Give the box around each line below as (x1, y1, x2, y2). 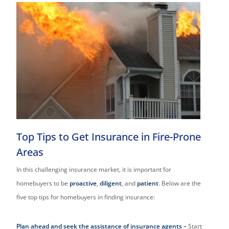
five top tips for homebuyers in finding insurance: (16, 193, 155, 202)
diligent (100, 179, 122, 188)
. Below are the (158, 179, 201, 188)
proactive (70, 179, 97, 188)
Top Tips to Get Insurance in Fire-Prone (16, 130, 201, 144)
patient (137, 179, 159, 188)
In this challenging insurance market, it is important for (16, 165, 172, 174)
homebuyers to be (16, 179, 70, 188)
